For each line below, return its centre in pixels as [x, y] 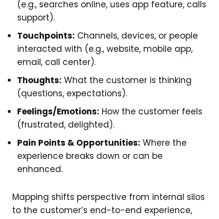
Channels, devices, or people [136, 36]
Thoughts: [39, 80]
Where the [164, 143]
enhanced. [40, 169]
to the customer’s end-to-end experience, [102, 210]
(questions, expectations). [72, 93]
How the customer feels [151, 111]
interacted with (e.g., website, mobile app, [105, 49]
